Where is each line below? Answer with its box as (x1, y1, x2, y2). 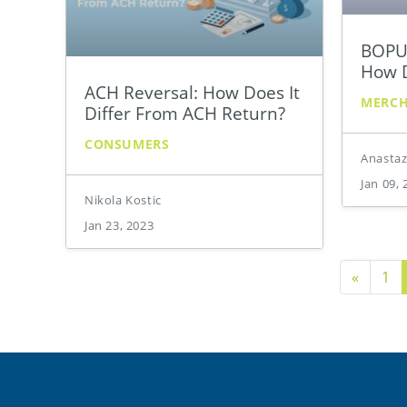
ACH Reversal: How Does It (84, 79, 300, 104)
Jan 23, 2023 (84, 216, 154, 233)
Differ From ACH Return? (84, 100, 285, 125)
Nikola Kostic (84, 191, 162, 208)
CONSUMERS (84, 134, 170, 153)
